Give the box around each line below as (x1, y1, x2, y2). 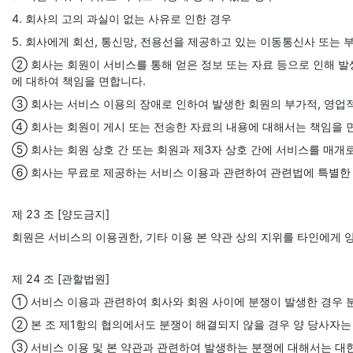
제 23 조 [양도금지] (12, 207, 110, 221)
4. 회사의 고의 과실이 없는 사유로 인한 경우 (12, 12, 232, 25)
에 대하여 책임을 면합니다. (12, 74, 146, 87)
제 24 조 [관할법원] (12, 272, 110, 285)
